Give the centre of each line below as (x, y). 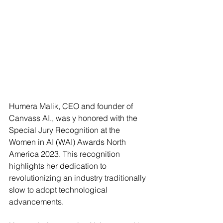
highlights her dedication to (59, 166)
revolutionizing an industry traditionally (78, 178)
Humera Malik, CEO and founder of (72, 106)
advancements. (36, 202)
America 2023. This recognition (65, 154)
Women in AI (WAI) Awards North (68, 142)
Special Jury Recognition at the (65, 130)
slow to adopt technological (59, 190)
